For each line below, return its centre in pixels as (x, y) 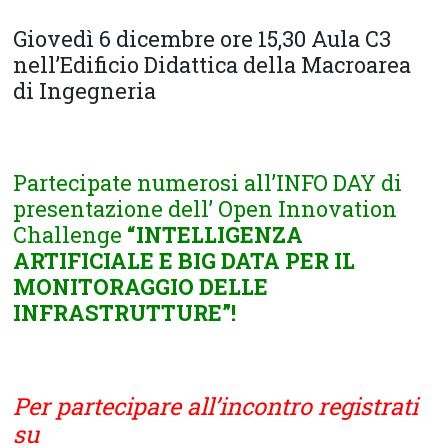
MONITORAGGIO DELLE (141, 287)
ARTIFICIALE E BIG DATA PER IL (184, 261)
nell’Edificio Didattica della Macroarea (212, 65)
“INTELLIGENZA (215, 235)
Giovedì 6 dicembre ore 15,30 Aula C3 (202, 39)
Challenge (70, 235)
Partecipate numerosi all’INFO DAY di (208, 183)
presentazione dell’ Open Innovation (205, 209)
